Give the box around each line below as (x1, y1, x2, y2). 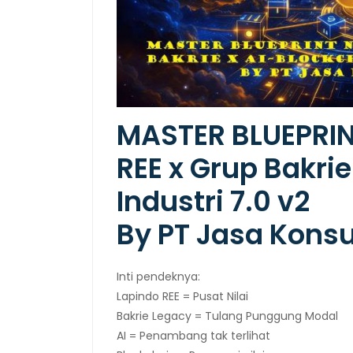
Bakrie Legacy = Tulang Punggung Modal (117, 307, 338, 324)
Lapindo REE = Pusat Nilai (117, 288, 248, 304)
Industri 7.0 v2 (117, 181, 310, 221)
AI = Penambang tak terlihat (117, 327, 270, 344)
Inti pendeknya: (117, 268, 200, 284)
